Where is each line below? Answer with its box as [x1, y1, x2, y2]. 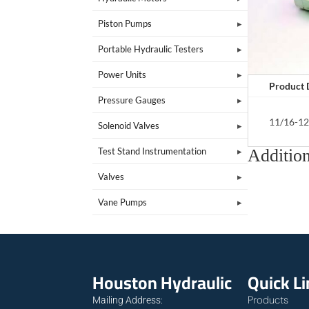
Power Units [98, 68, 147, 80]
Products [247, 292, 288, 307]
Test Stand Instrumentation [98, 145, 207, 157]
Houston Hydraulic [92, 266, 232, 299]
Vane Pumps [98, 196, 148, 208]
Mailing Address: [92, 294, 163, 306]
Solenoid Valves [98, 119, 160, 131]
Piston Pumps [98, 17, 152, 29]
